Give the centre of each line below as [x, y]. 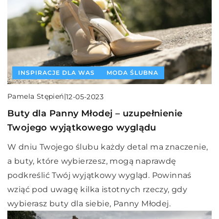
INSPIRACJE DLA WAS [56, 73]
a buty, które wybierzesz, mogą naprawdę [92, 161]
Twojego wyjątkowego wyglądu [82, 128]
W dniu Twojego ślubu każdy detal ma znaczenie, [108, 147]
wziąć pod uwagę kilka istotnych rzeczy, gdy [98, 190]
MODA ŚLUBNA [132, 73]
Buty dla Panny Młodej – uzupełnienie [95, 114]
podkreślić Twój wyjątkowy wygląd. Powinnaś [99, 175]
